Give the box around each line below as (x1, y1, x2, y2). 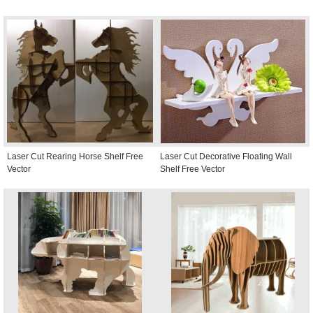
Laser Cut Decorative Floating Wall (160, 151, 292, 161)
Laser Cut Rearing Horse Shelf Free (7, 151, 143, 161)
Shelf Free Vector (160, 163, 225, 174)
